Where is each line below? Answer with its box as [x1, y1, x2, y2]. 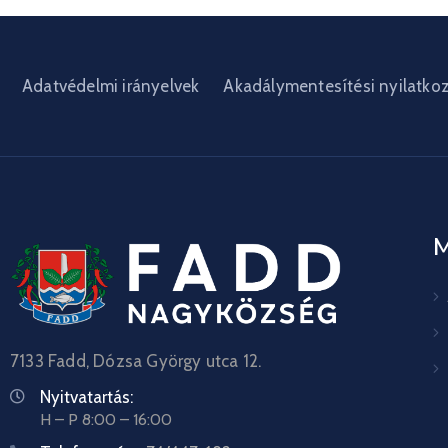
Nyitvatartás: [40, 386, 133, 407]
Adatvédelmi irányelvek [22, 75, 200, 96]
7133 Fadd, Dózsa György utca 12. [10, 350, 262, 371]
